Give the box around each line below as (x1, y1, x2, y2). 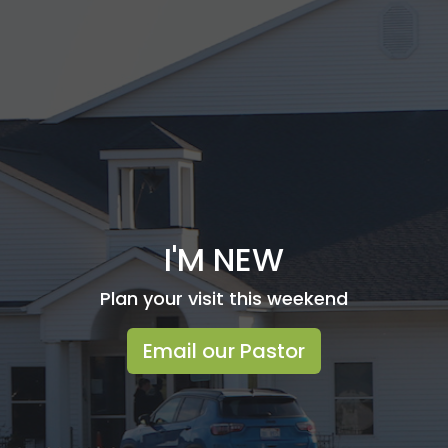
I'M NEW (164, 236, 284, 282)
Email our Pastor (143, 336, 305, 365)
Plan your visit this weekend (100, 285, 348, 311)
